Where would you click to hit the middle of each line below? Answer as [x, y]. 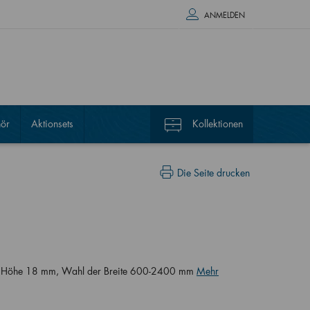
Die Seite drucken [213, 173]
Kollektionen [217, 124]
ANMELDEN [224, 15]
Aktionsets [52, 124]
